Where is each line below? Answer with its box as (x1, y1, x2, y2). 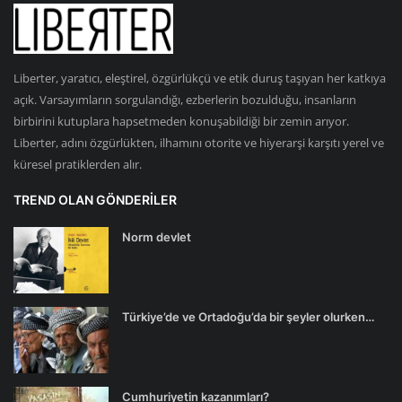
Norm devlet (122, 229, 191, 244)
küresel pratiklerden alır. (13, 155, 142, 172)
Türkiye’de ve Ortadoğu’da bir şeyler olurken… (122, 309, 374, 324)
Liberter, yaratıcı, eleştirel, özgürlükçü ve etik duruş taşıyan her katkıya (13, 69, 386, 86)
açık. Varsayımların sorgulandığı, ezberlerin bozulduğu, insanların (13, 91, 356, 108)
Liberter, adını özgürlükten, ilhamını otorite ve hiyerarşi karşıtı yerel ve (13, 134, 384, 151)
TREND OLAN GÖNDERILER (13, 191, 177, 207)
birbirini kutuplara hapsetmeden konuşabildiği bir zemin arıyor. (13, 112, 349, 129)
